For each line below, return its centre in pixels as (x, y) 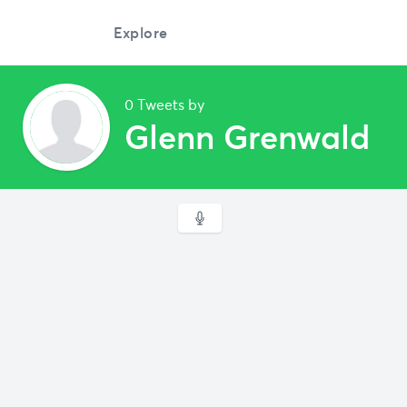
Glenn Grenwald (247, 138)
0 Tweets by (164, 105)
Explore (140, 33)
